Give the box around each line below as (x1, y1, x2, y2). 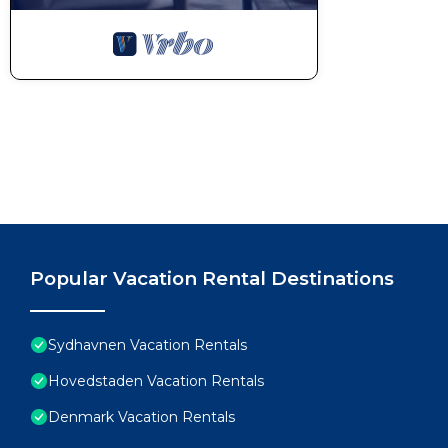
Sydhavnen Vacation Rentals (48, 336, 247, 354)
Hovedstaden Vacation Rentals (48, 372, 264, 390)
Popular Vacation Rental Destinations (30, 267, 394, 290)
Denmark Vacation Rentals (48, 408, 235, 426)
